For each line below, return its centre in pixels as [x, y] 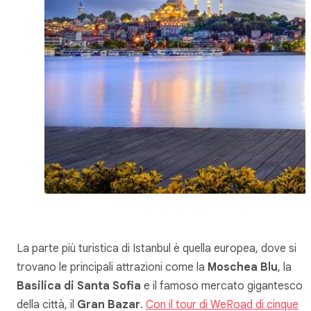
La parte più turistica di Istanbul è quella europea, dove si [157, 249]
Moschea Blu [243, 268]
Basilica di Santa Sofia [80, 286]
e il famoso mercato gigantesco [223, 286]
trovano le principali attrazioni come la [112, 268]
